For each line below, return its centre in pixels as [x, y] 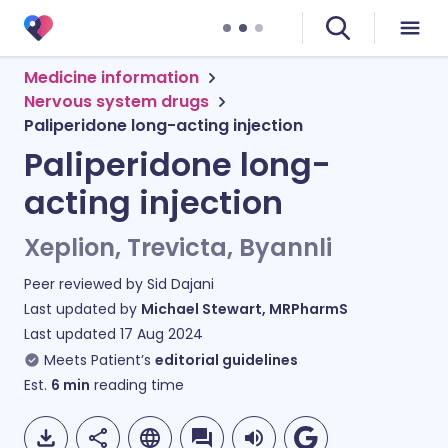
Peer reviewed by [85, 284]
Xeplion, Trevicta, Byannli [178, 247]
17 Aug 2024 [161, 334]
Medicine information [111, 77]
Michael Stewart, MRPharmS [244, 309]
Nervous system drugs [116, 101]
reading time [137, 385]
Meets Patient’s [97, 360]
